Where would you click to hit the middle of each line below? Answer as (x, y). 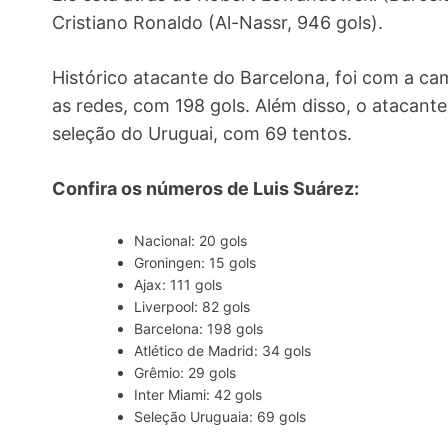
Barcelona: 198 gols (198, 328)
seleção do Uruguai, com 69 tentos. (202, 133)
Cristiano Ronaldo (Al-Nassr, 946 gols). (217, 22)
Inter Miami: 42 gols (198, 394)
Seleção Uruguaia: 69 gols (220, 416)
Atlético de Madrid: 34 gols (222, 350)
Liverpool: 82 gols (192, 306)
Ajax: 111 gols (178, 284)
